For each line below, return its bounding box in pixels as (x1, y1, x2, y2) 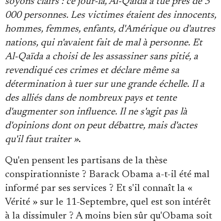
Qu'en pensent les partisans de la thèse (5, 156, 167, 166)
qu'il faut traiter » (5, 135, 78, 145)
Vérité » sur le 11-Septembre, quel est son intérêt (5, 197, 211, 207)
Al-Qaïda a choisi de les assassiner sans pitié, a (5, 52, 198, 62)
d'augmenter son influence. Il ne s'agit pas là (5, 107, 187, 117)
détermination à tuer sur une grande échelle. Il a (5, 79, 204, 89)
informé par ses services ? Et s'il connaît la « (5, 184, 192, 193)
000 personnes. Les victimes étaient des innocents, (5, 10, 216, 20)
